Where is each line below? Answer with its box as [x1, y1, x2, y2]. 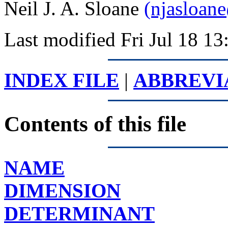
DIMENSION [4, 179, 121, 202]
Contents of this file [4, 111, 186, 136]
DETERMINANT [4, 202, 155, 224]
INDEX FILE [4, 69, 119, 91]
